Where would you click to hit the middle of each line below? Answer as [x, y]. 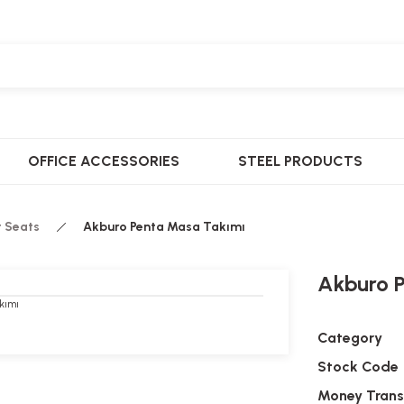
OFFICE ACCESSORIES [103, 161]
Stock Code [358, 367]
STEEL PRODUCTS [301, 161]
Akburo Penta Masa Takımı [164, 227]
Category [350, 338]
